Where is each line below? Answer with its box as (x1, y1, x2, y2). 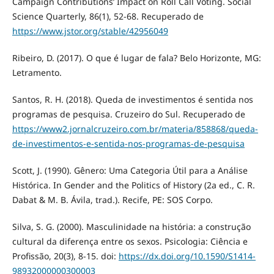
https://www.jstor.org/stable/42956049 (12, 24, 168, 37)
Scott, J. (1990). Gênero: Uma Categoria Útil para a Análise (12, 164, 248, 176)
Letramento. (12, 66, 62, 78)
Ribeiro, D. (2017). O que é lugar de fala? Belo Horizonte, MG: (12, 51, 261, 64)
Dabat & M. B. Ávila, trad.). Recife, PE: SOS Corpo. (12, 193, 213, 206)
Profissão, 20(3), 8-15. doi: (12, 250, 119, 262)
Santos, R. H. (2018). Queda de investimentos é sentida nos (12, 93, 253, 105)
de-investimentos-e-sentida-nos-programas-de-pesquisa (12, 137, 245, 149)
